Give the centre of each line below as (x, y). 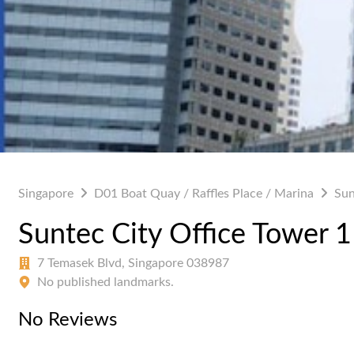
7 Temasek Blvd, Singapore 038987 (133, 263)
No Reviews (68, 320)
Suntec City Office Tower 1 (185, 234)
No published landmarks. (105, 282)
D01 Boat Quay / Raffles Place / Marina (204, 193)
